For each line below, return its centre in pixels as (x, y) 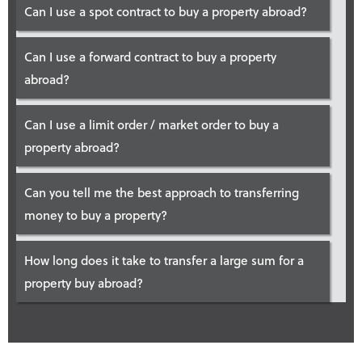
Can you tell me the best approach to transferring (162, 192)
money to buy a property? (96, 215)
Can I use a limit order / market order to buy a (152, 124)
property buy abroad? (84, 282)
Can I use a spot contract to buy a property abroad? (166, 11)
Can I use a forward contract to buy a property (150, 56)
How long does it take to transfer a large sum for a (164, 260)
